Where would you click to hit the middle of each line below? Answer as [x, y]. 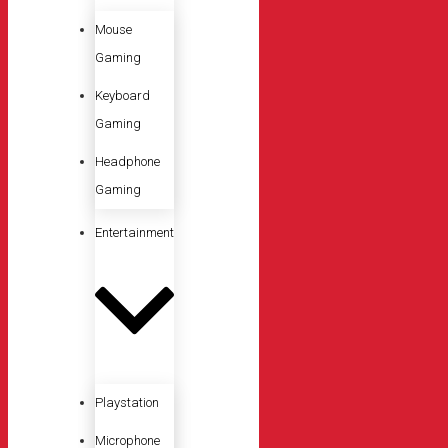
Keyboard [122, 96]
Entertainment [134, 233]
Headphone [127, 162]
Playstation [127, 402]
